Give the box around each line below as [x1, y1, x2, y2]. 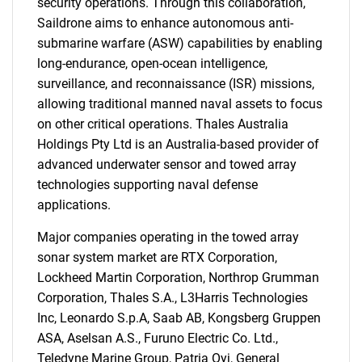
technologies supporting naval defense [37, 177, 258, 192]
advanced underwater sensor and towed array [37, 157, 297, 172]
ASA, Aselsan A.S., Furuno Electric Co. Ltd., [37, 330, 278, 346]
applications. [37, 197, 111, 213]
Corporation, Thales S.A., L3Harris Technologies [37, 290, 308, 305]
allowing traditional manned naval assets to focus [37, 96, 322, 112]
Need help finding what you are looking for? [65, 59, 297, 74]
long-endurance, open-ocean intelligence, [37, 56, 267, 71]
